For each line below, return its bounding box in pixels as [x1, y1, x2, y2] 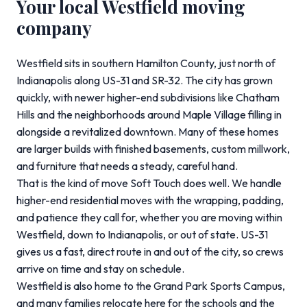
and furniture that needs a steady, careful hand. [16, 159, 238, 173]
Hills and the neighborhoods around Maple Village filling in [16, 108, 282, 121]
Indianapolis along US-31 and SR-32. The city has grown [16, 73, 273, 87]
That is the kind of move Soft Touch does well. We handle [16, 176, 282, 190]
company [16, 16, 92, 40]
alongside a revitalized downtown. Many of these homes [16, 125, 279, 138]
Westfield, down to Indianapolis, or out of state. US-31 [16, 228, 268, 241]
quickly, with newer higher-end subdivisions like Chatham [16, 90, 280, 104]
